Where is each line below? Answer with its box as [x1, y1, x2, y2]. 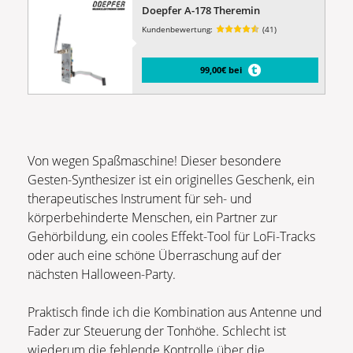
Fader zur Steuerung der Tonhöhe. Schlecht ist [28, 322, 286, 340]
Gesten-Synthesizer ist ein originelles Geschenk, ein [28, 171, 314, 189]
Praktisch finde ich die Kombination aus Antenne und [28, 303, 322, 321]
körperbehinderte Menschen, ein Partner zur [28, 209, 277, 227]
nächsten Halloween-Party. [28, 266, 176, 284]
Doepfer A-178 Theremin [142, 3, 261, 18]
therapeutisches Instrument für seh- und [28, 190, 252, 208]
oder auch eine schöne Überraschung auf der [28, 247, 281, 265]
